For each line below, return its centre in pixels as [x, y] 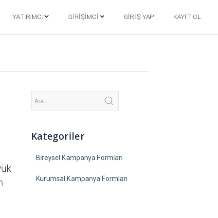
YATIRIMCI [28, 17]
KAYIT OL [187, 17]
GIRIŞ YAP [139, 17]
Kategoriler [58, 136]
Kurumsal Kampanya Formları [82, 179]
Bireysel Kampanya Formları [79, 158]
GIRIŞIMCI [83, 17]
